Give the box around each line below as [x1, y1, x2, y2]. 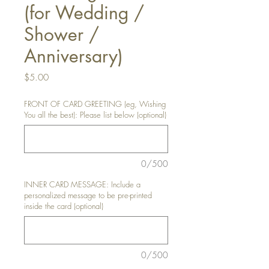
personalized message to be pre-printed [24, 190, 152, 201]
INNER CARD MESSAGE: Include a [24, 179, 141, 190]
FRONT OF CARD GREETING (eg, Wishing [24, 98, 166, 109]
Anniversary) [24, 44, 123, 68]
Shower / [24, 22, 99, 46]
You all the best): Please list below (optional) [24, 109, 166, 120]
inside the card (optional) [24, 201, 103, 211]
